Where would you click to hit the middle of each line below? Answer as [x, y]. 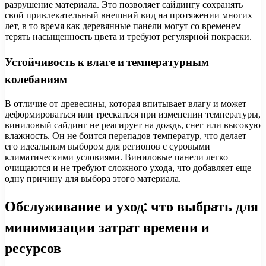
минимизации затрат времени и [107, 227]
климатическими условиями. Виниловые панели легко [116, 157]
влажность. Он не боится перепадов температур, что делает [126, 136]
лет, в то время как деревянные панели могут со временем [123, 26]
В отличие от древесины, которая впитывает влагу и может [126, 104]
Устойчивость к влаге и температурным [107, 62]
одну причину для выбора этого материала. [93, 179]
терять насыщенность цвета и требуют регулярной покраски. [128, 36]
